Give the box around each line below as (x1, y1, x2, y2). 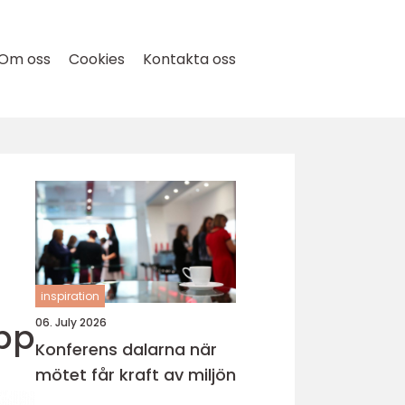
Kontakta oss (143, 49, 236, 70)
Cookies (69, 49, 125, 70)
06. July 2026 (35, 315, 107, 330)
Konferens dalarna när (35, 338, 190, 361)
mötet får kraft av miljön (35, 363, 236, 386)
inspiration (41, 288, 99, 304)
